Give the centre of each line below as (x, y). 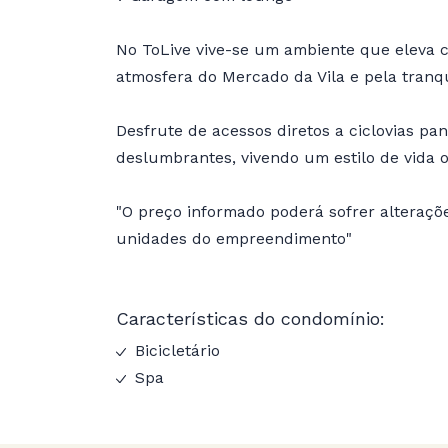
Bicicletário (175, 350)
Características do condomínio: (250, 318)
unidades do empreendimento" (233, 238)
